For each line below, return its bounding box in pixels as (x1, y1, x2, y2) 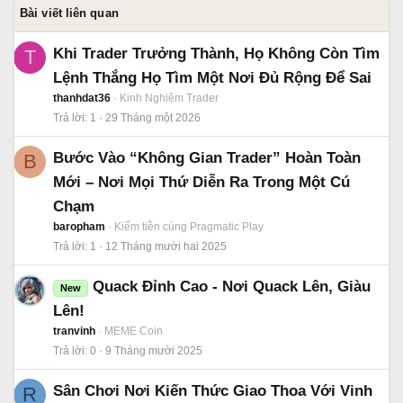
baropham (53, 219, 105, 233)
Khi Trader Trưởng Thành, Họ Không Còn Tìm (53, 44, 380, 62)
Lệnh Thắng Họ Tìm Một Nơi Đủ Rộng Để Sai (53, 68, 372, 86)
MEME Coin (104, 324, 163, 337)
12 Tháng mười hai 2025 (105, 239, 227, 253)
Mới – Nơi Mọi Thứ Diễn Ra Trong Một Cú (53, 173, 350, 191)
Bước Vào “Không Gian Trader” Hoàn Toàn (53, 148, 361, 166)
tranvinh (53, 324, 95, 337)
